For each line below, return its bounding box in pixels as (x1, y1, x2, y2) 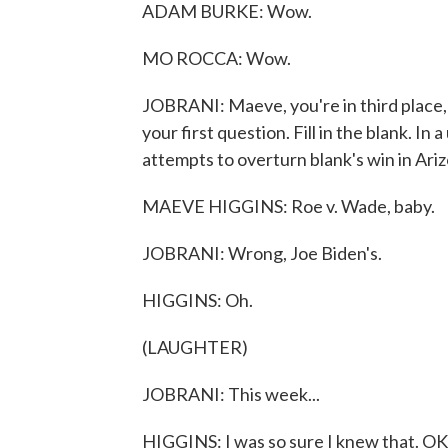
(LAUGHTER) (142, 336, 248, 358)
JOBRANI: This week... (142, 383, 320, 405)
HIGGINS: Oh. (142, 289, 253, 311)
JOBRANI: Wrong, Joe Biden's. (142, 242, 382, 264)
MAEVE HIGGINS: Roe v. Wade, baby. (142, 195, 435, 217)
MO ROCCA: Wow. (142, 47, 291, 69)
